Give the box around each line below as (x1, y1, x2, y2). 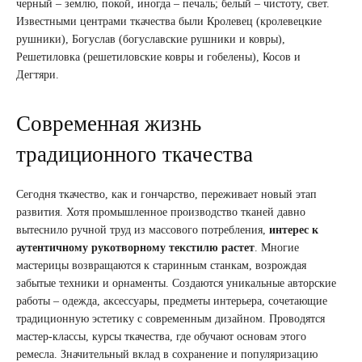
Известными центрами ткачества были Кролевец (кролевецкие (16, 15, 322, 27)
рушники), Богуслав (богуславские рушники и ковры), (16, 32, 285, 45)
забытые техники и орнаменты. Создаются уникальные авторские (16, 276, 336, 289)
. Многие (255, 241, 299, 254)
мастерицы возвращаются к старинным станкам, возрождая (16, 259, 306, 271)
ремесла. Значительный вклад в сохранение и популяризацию (16, 347, 318, 360)
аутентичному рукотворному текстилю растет (16, 241, 255, 254)
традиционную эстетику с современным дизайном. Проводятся (16, 312, 325, 325)
